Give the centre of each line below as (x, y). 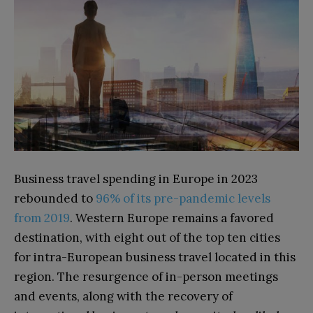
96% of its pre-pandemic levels (183, 199)
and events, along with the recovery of (123, 297)
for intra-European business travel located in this (155, 257)
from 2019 (42, 218)
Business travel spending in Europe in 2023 (136, 179)
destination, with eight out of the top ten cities (147, 238)
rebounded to (55, 199)
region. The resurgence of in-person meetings (146, 277)
